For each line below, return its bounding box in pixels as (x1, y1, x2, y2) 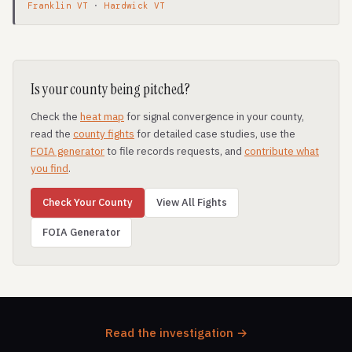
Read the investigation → (104, 325, 247, 340)
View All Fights (156, 196, 227, 209)
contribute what (244, 144, 319, 158)
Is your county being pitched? (31, 79, 190, 99)
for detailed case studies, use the (134, 126, 295, 141)
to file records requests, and (104, 144, 244, 158)
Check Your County (42, 196, 133, 209)
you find (31, 161, 68, 175)
